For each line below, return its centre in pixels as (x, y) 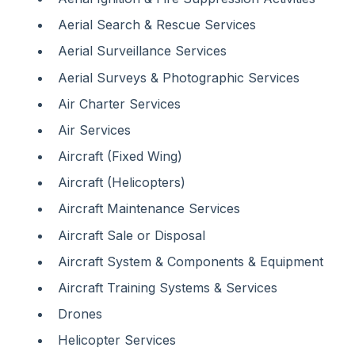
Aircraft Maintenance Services (149, 209)
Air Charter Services (119, 103)
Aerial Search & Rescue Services (157, 25)
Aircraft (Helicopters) (122, 183)
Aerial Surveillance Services (142, 51)
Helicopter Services (117, 340)
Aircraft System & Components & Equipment (191, 261)
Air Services (94, 130)
